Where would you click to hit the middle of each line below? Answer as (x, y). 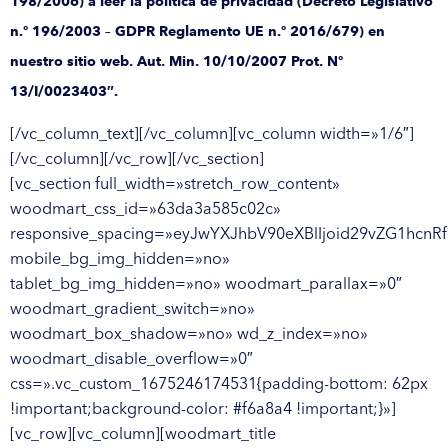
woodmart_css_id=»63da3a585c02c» (145, 207)
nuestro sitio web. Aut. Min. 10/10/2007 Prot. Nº (176, 61)
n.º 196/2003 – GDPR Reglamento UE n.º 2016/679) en (197, 31)
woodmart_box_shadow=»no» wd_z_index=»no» (189, 332)
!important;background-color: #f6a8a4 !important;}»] (203, 407)
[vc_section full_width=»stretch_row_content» (175, 182)
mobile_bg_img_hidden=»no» (120, 257)
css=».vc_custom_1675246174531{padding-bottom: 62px (219, 382)
